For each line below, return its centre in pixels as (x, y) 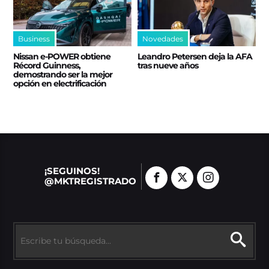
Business (34, 38)
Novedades (163, 38)
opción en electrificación (60, 83)
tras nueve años (168, 65)
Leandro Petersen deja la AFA (195, 56)
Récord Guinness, (47, 65)
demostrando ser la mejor (63, 74)
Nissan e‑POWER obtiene (62, 56)
